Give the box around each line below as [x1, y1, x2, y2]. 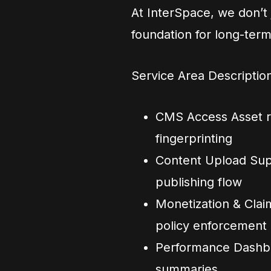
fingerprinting [155, 131, 232, 146]
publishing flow [155, 175, 242, 190]
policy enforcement [155, 218, 267, 233]
